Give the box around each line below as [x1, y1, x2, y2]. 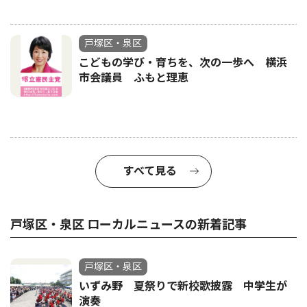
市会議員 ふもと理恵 [79, 71, 188, 84]
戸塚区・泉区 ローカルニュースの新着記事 [10, 217, 247, 232]
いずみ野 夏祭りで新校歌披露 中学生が [79, 279, 287, 293]
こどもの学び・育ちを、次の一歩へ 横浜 [79, 56, 287, 69]
